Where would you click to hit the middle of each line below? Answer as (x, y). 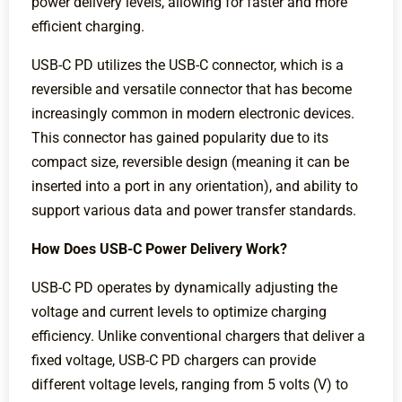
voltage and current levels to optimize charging (179, 312)
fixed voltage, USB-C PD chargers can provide (174, 361)
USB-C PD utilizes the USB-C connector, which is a (188, 66)
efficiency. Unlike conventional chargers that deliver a (198, 336)
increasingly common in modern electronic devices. (193, 114)
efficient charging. (88, 27)
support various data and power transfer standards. (194, 211)
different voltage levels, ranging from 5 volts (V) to (190, 385)
